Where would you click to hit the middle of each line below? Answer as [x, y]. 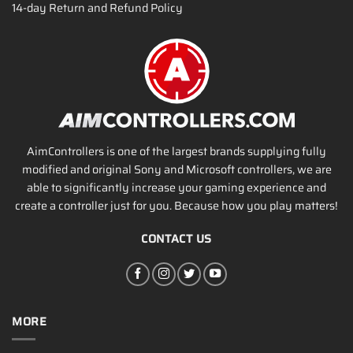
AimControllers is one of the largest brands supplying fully [176, 151]
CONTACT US [176, 238]
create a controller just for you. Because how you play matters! [176, 205]
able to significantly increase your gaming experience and [176, 187]
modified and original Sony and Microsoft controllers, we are [176, 169]
